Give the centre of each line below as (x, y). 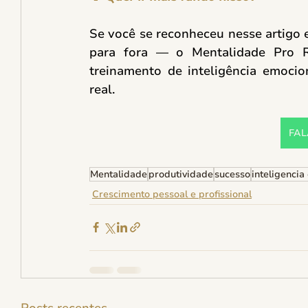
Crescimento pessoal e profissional (172, 194)
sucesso (232, 174)
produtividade (181, 174)
